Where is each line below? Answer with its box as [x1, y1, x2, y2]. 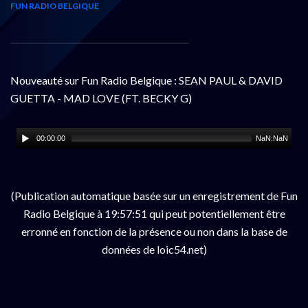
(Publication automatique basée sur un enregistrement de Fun [10, 188, 298, 202]
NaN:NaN [256, 133, 289, 142]
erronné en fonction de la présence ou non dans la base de [21, 224, 287, 238]
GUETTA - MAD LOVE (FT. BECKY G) [10, 91, 192, 104]
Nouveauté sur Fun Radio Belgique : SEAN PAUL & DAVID [10, 73, 283, 87]
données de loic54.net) [101, 242, 207, 256]
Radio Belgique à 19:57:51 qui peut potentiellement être [23, 206, 285, 220]
